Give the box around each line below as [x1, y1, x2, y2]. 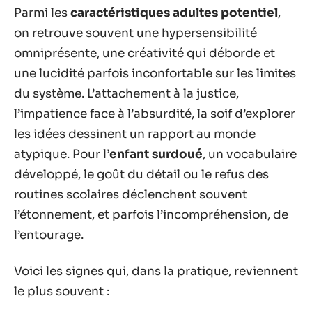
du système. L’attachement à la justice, [14, 86, 239, 101]
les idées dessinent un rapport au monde [14, 127, 256, 141]
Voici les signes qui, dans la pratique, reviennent [14, 263, 298, 279]
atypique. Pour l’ [14, 147, 109, 162]
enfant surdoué [109, 147, 203, 162]
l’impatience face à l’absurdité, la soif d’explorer [14, 107, 295, 121]
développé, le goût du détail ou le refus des [14, 167, 269, 182]
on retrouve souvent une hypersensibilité [14, 26, 257, 40]
